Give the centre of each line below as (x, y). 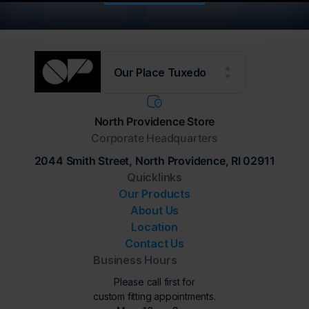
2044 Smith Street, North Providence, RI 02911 (154, 161)
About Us (154, 211)
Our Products (154, 194)
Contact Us (154, 244)
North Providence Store (154, 122)
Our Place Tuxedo (160, 73)
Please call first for (154, 282)
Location (154, 227)
